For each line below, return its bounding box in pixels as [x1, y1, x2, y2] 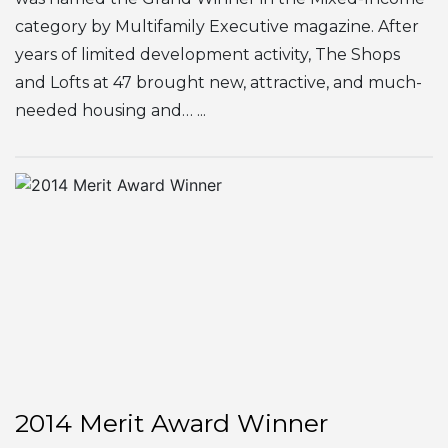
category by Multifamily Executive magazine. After [15, 16, 419, 36]
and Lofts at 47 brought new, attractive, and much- [15, 72, 422, 92]
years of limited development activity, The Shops [15, 44, 400, 64]
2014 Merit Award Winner [15, 407, 328, 438]
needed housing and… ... [15, 100, 206, 120]
